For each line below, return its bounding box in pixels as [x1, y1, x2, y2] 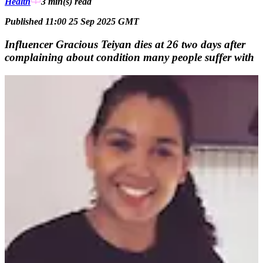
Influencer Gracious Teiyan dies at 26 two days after [5, 38, 245, 50]
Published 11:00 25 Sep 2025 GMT [5, 16, 139, 27]
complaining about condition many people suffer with [5, 50, 254, 63]
